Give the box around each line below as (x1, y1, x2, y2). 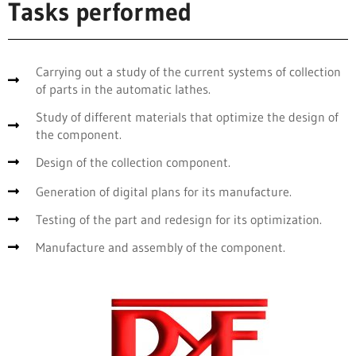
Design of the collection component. (36, 154, 230, 171)
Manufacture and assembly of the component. (36, 239, 285, 256)
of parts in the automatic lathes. (36, 81, 211, 98)
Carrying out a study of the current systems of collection (36, 64, 341, 80)
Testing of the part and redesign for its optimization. (36, 211, 322, 228)
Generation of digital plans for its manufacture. (36, 184, 292, 200)
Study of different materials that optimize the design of (36, 109, 339, 126)
